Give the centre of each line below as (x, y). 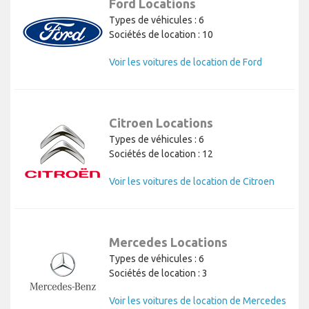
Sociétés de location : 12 (161, 153)
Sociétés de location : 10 (161, 34)
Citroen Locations (161, 122)
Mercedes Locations (168, 242)
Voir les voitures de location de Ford (186, 62)
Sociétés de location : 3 (158, 273)
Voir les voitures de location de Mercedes (198, 300)
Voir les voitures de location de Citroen (192, 181)
